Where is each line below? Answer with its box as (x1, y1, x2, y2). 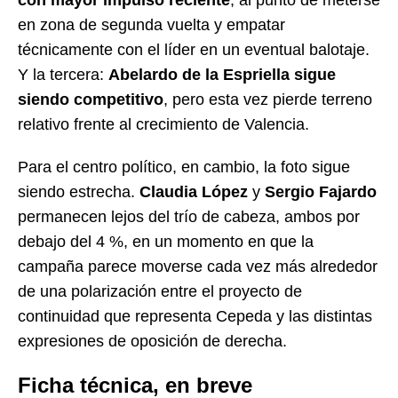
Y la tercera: (18, 65, 108, 84)
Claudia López (139, 182, 248, 201)
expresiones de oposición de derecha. (18, 331, 287, 350)
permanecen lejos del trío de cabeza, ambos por (18, 207, 360, 226)
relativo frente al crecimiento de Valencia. (18, 115, 309, 133)
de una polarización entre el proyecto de (18, 282, 302, 300)
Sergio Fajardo (265, 182, 377, 201)
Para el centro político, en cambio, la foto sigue (18, 157, 350, 176)
